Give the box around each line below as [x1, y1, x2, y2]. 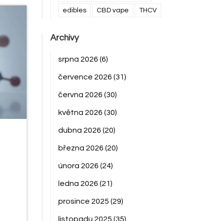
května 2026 [58, 109, 104, 116]
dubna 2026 [58, 126, 103, 134]
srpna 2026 [58, 55, 100, 63]
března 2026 [58, 144, 105, 152]
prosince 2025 [58, 197, 110, 205]
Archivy [50, 34, 79, 42]
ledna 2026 [58, 180, 100, 187]
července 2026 [58, 73, 113, 81]
